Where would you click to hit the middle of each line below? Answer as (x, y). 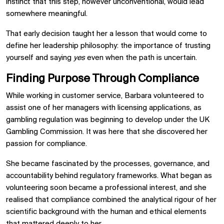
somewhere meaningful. (47, 14)
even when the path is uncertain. (141, 58)
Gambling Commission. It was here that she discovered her (107, 132)
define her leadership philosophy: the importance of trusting (108, 46)
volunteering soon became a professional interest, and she (106, 188)
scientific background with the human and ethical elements (106, 212)
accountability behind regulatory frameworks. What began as (109, 176)
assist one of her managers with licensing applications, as (104, 108)
